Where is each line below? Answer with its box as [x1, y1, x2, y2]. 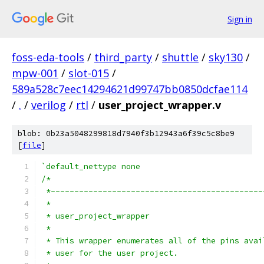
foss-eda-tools [12, 50, 84, 64]
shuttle [162, 50, 199, 64]
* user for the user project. [41, 248, 178, 258]
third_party [94, 50, 152, 64]
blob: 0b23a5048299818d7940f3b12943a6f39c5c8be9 [18, 128, 235, 138]
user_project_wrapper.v [98, 98, 221, 112]
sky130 [209, 50, 243, 64]
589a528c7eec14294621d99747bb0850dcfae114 [12, 82, 247, 96]
